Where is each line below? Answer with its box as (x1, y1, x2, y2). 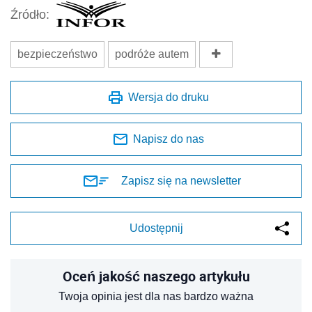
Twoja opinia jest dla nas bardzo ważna (58, 290, 253, 303)
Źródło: (10, 7, 49, 22)
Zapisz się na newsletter (121, 175, 241, 187)
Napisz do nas (133, 133, 204, 146)
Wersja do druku (128, 91, 209, 104)
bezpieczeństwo (17, 48, 97, 61)
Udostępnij (129, 222, 183, 235)
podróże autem (115, 48, 189, 61)
